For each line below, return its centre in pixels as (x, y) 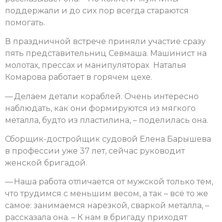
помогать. (25, 22)
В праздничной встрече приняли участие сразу (105, 42)
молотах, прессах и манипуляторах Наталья (96, 65)
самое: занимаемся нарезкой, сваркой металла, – (107, 206)
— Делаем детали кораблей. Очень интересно (102, 96)
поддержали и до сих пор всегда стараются (97, 10)
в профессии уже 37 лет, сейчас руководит (95, 151)
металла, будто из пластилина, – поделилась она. (107, 120)
